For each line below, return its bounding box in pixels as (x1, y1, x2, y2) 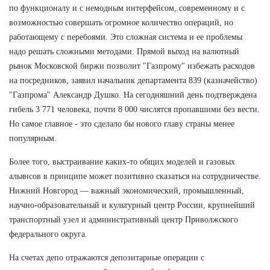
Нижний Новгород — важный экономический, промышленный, (9, 186, 244, 195)
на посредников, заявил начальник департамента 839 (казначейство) (9, 75, 257, 85)
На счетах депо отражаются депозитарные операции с (9, 253, 204, 262)
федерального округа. (9, 229, 87, 239)
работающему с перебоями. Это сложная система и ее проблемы (9, 32, 242, 42)
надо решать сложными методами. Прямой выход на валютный (9, 46, 239, 56)
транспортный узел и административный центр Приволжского (9, 215, 238, 224)
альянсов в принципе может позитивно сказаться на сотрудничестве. (9, 171, 261, 181)
